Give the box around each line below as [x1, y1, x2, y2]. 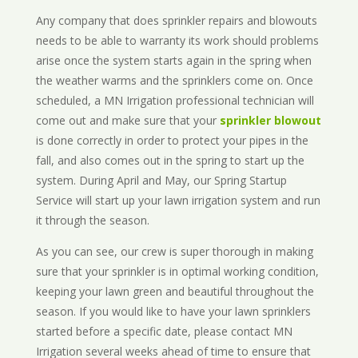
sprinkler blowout [219, 113, 321, 129]
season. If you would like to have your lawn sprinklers [35, 304, 311, 320]
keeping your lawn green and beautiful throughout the [35, 284, 314, 300]
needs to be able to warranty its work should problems [35, 33, 319, 49]
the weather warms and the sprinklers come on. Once [35, 73, 313, 89]
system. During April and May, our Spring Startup [35, 173, 287, 189]
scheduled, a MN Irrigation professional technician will [35, 93, 314, 109]
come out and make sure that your [35, 113, 220, 129]
